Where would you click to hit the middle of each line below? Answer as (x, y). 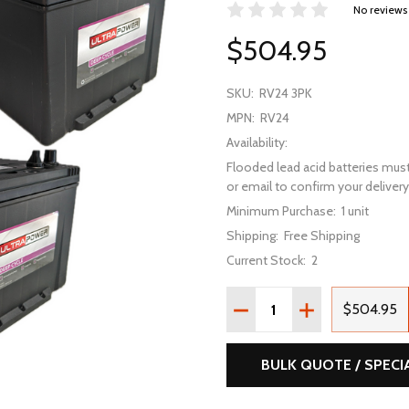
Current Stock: (266, 260)
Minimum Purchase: (281, 211)
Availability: (257, 142)
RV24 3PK (286, 93)
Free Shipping (322, 236)
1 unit (355, 211)
